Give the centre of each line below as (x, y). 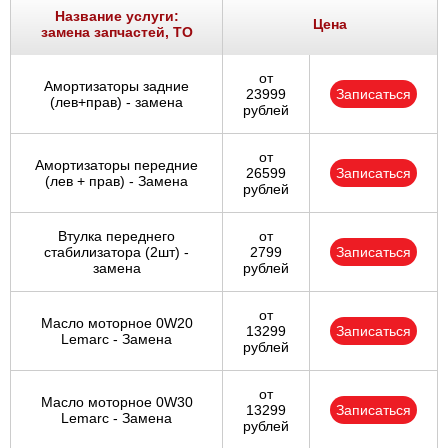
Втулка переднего (116, 236)
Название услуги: (116, 16)
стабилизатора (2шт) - (116, 252)
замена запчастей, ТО (116, 32)
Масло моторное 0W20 (116, 323)
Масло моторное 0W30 (116, 402)
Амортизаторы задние (116, 86)
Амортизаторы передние (116, 165)
